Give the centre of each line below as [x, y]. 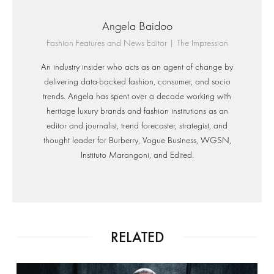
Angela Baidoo [137, 26]
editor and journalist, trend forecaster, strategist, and [137, 125]
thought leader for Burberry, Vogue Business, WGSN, [137, 140]
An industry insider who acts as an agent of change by [137, 67]
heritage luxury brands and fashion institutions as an [137, 111]
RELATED [137, 237]
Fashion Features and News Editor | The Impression [137, 43]
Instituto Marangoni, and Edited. [137, 155]
